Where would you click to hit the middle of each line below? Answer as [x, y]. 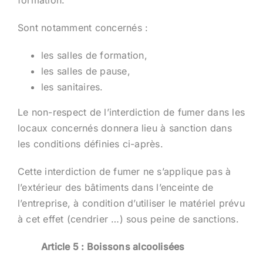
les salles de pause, [85, 71]
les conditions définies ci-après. [90, 144]
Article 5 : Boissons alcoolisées [113, 246]
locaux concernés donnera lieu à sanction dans [124, 128]
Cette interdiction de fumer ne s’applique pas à [124, 171]
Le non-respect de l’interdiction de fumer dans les [131, 112]
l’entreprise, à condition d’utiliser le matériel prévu [131, 203]
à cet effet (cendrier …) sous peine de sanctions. [128, 219]
